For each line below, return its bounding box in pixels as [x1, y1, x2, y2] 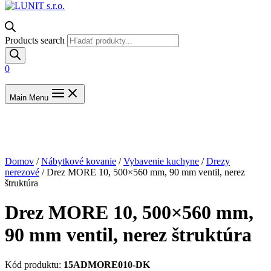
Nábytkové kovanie [41, 155, 116, 166]
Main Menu [10, 93, 48, 102]
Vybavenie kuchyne [123, 155, 199, 166]
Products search [5, 34, 65, 45]
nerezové [5, 166, 39, 177]
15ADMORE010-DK [64, 259, 150, 270]
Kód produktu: [5, 259, 64, 270]
